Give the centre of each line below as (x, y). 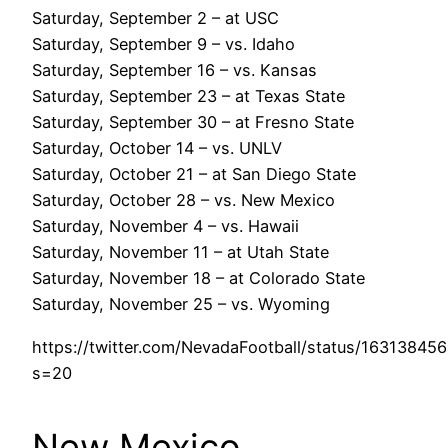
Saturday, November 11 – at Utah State (180, 252)
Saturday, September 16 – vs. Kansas (174, 70)
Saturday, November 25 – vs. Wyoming (181, 304)
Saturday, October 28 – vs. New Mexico (183, 200)
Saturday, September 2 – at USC (155, 18)
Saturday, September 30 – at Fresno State (193, 122)
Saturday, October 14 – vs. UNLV (157, 148)
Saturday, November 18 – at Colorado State (198, 278)
